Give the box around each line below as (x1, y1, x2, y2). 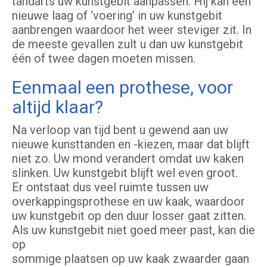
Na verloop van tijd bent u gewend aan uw (12, 123, 228, 138)
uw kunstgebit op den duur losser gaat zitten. (12, 209, 246, 223)
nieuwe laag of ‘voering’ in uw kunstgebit (12, 8, 222, 23)
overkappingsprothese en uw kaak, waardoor (12, 194, 245, 209)
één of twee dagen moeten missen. (12, 51, 195, 66)
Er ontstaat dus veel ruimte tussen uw (12, 180, 209, 195)
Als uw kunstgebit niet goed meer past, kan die (12, 223, 255, 238)
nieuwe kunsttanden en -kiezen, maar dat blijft (12, 137, 250, 152)
